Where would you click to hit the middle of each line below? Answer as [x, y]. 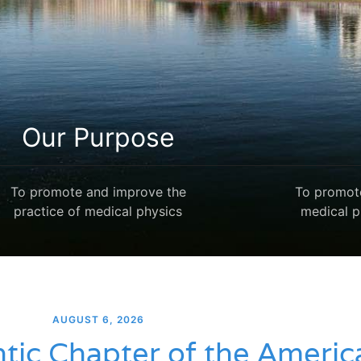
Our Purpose [98, 137]
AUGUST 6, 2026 [98, 320]
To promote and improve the [98, 191]
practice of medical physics [98, 211]
